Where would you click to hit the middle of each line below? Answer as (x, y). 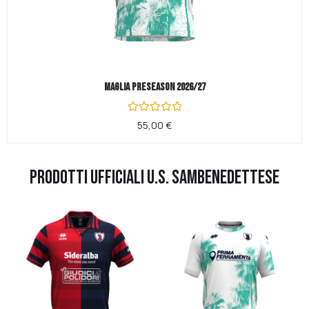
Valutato (143, 120)
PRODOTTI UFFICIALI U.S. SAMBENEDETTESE (154, 177)
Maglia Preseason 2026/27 (154, 87)
